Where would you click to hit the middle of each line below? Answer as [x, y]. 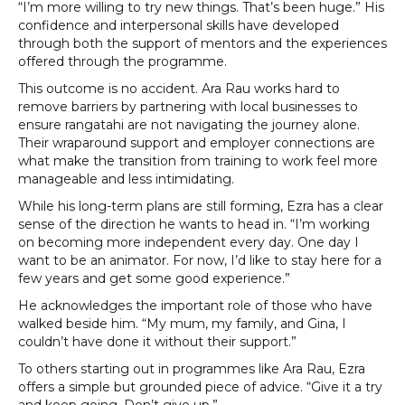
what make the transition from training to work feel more [198, 161]
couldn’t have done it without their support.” [157, 342]
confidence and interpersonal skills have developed [179, 26]
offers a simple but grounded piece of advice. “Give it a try [200, 387]
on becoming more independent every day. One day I [188, 243]
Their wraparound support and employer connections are [197, 143]
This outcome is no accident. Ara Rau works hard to [179, 89]
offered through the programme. [122, 62]
